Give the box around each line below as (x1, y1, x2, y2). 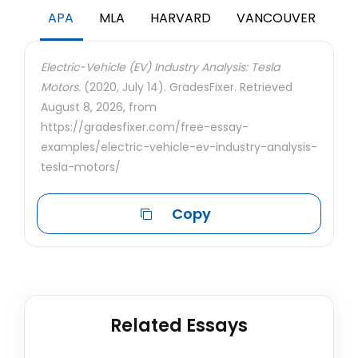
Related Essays (110, 313, 248, 338)
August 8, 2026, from (41, 99, 157, 115)
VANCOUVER (237, 9, 316, 27)
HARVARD (150, 9, 211, 27)
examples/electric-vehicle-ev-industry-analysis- (41, 139, 317, 155)
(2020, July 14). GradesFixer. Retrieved (81, 79, 292, 95)
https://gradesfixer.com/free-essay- (41, 119, 249, 135)
